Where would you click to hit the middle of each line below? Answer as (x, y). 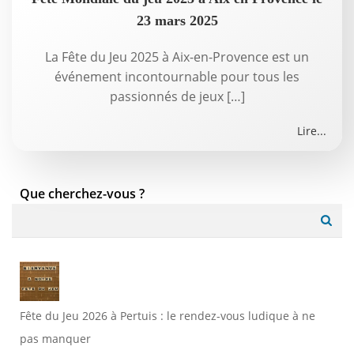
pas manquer (55, 339)
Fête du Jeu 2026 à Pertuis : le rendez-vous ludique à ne (168, 316)
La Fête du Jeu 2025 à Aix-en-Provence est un (177, 57)
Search (32, 213)
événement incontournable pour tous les (177, 77)
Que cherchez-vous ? (82, 194)
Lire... (312, 131)
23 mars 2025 (177, 21)
